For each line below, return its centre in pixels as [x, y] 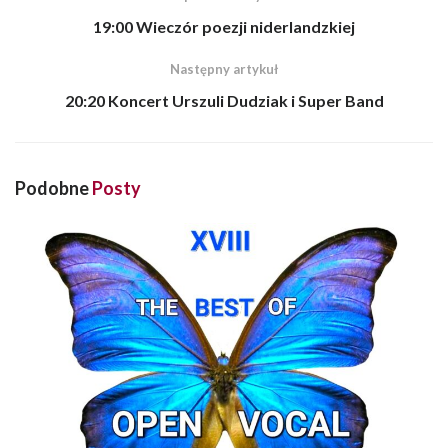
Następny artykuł [224, 68]
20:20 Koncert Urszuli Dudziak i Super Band [224, 100]
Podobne [53, 187]
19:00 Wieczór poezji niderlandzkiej [224, 26]
